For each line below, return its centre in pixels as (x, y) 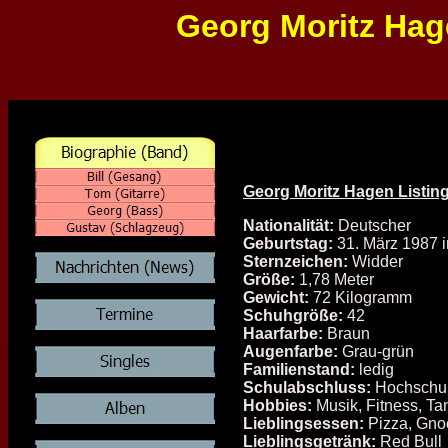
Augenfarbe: (290, 352)
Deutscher (374, 226)
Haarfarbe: (283, 334)
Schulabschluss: (307, 388)
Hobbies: (279, 406)
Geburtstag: (290, 244)
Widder (375, 262)
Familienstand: (299, 370)
